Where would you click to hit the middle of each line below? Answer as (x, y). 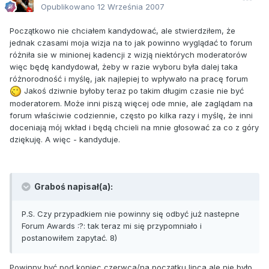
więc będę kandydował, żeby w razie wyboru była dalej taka (124, 66)
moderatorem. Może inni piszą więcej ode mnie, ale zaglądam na (131, 104)
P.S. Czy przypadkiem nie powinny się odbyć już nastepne (131, 214)
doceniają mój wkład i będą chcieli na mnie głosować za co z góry (134, 128)
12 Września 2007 (131, 6)
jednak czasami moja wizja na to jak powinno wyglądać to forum (131, 42)
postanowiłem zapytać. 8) (69, 238)
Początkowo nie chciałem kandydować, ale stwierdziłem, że (122, 30)
